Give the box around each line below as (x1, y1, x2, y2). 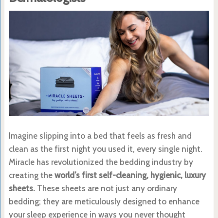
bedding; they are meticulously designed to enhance (8, 196, 200, 206)
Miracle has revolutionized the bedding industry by (8, 157, 193, 167)
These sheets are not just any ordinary (35, 183, 177, 193)
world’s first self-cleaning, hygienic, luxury (54, 170, 206, 180)
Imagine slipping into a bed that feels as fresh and (8, 130, 192, 141)
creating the (8, 170, 54, 180)
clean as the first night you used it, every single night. (8, 144, 202, 154)
